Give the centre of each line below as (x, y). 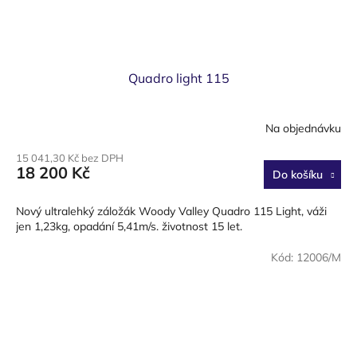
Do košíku (297, 175)
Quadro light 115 (178, 78)
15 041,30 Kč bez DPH (70, 158)
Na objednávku (303, 128)
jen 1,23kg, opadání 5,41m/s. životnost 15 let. (129, 227)
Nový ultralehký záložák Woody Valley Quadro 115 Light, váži (171, 212)
